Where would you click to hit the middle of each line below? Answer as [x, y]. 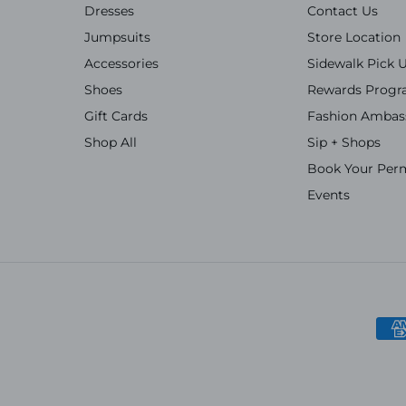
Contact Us [342, 10]
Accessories [122, 63]
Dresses [110, 10]
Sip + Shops [343, 142]
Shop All [111, 142]
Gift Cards [116, 116]
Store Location [353, 37]
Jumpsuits [118, 37]
